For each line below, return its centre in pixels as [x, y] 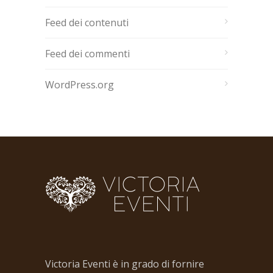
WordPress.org [80, 85]
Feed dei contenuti [87, 23]
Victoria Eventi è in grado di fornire [125, 264]
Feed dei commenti [87, 54]
